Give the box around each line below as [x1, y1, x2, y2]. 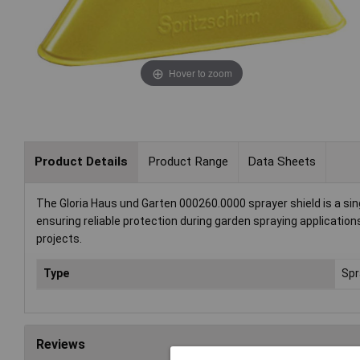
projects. [36, 231, 82, 245]
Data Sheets [247, 154, 317, 170]
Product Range [147, 154, 228, 170]
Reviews [36, 336, 85, 352]
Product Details [34, 154, 128, 170]
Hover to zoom [168, 65, 232, 80]
